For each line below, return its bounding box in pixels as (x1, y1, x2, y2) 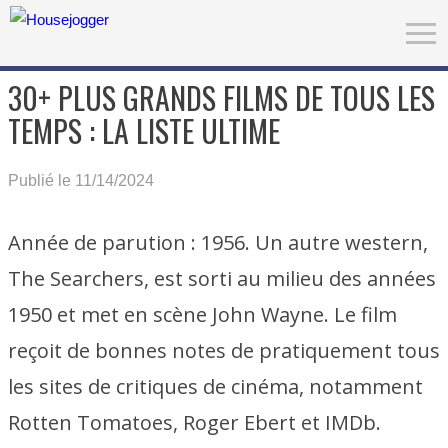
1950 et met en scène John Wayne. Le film (8, 301, 397, 328)
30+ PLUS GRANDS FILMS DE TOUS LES (8, 75, 435, 120)
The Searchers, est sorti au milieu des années (8, 265, 436, 292)
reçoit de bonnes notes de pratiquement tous (8, 337, 440, 364)
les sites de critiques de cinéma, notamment (8, 373, 423, 400)
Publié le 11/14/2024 (8, 172, 154, 189)
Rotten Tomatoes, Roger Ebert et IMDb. (8, 409, 381, 436)
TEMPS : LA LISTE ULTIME (8, 108, 280, 153)
